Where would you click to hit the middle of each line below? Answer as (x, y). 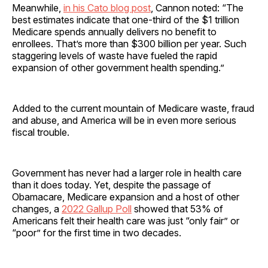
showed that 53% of (177, 208)
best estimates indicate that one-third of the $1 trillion (126, 19)
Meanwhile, (38, 7)
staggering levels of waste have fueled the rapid (115, 55)
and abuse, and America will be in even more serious (124, 120)
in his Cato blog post (107, 7)
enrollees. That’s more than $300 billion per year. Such (129, 43)
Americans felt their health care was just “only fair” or (126, 220)
